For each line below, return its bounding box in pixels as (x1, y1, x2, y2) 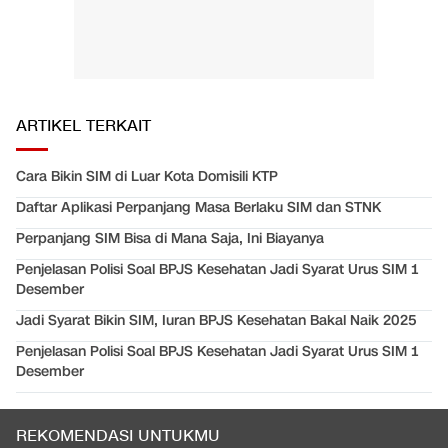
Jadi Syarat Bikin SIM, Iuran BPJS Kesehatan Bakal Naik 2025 (16, 311, 417, 331)
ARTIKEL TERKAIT (16, 116, 151, 138)
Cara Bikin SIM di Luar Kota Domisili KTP (16, 167, 278, 187)
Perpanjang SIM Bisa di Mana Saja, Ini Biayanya (16, 229, 324, 249)
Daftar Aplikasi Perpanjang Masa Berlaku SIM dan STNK (16, 198, 381, 218)
